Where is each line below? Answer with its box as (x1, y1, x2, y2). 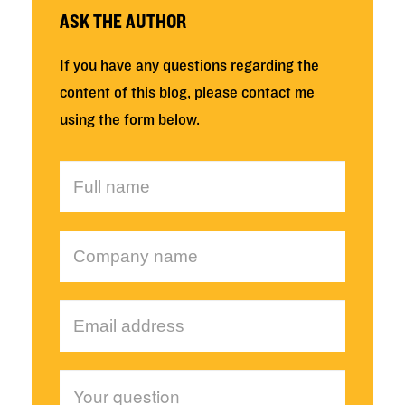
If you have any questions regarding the (60, 57, 319, 74)
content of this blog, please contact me (60, 84, 315, 101)
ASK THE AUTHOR (60, 11, 186, 32)
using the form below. (60, 111, 200, 128)
